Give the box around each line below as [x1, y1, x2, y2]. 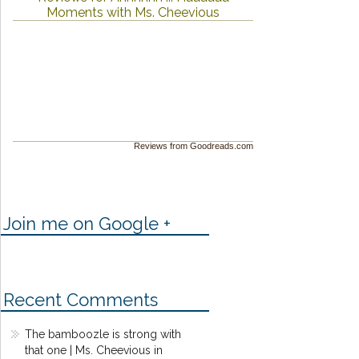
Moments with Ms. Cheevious [46, 4, 220, 20]
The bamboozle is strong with [25, 327, 181, 341]
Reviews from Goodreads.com [134, 140, 253, 151]
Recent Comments [3, 288, 158, 310]
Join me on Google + [3, 212, 171, 234]
